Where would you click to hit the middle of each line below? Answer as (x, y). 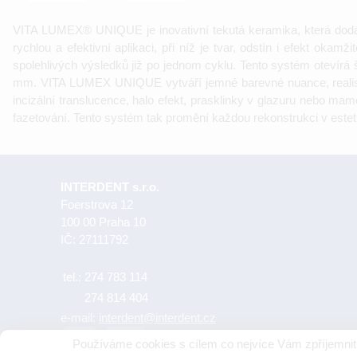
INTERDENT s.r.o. (110, 186)
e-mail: (80, 317)
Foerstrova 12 (97, 204)
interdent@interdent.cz (157, 317)
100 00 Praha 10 (103, 222)
